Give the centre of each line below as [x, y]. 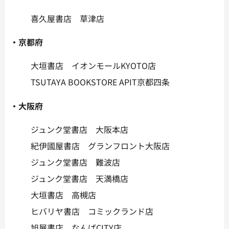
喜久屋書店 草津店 [67, 18]
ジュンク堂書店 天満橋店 [79, 179]
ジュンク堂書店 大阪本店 [79, 130]
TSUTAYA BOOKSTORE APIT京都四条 [100, 82]
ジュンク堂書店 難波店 [75, 162]
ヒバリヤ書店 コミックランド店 [92, 211]
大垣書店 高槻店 [63, 195]
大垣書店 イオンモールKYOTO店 [93, 66]
